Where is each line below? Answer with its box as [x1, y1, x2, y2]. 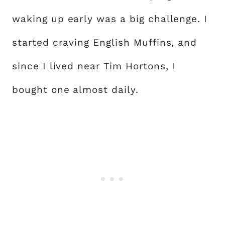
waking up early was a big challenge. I [12, 13, 208, 25]
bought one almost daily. [12, 84, 139, 95]
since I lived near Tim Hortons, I [12, 60, 176, 72]
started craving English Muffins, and [12, 37, 197, 48]
